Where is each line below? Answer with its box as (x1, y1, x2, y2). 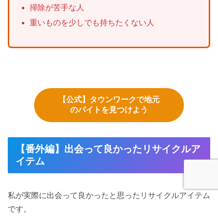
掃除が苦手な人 (29, 3, 84, 12)
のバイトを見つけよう (70, 106, 148, 114)
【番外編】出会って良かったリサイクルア (16, 143, 200, 154)
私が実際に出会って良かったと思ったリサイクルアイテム (8, 191, 210, 200)
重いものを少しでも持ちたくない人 (29, 18, 154, 27)
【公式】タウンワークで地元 (58, 95, 160, 104)
